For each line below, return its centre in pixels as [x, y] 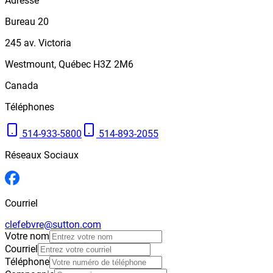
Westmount [30, 65]
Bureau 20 [27, 22]
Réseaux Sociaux [42, 155]
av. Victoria [48, 43]
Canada [22, 86]
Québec [75, 65]
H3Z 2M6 [113, 65]
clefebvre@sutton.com [53, 225]
